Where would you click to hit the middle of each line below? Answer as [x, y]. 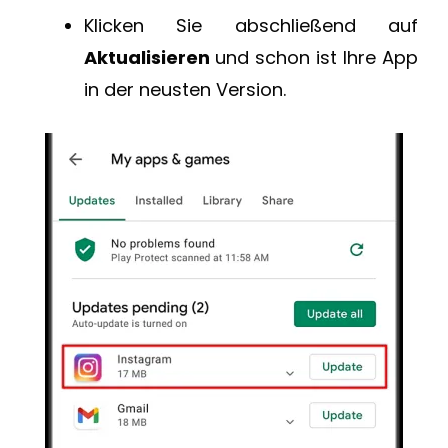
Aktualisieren [149, 58]
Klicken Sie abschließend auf [251, 26]
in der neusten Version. [185, 90]
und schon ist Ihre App [316, 58]
